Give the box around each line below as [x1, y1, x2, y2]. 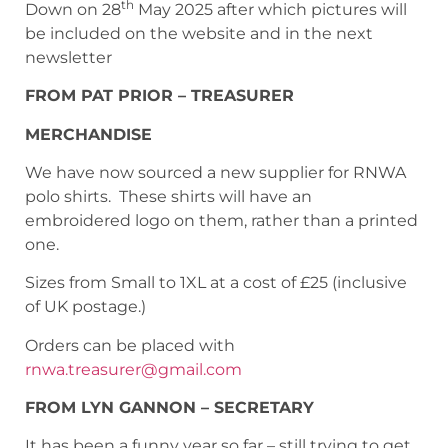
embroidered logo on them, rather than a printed [25, 210, 418, 230]
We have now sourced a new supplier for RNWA [25, 162, 406, 182]
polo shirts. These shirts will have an [25, 186, 312, 206]
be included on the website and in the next [25, 23, 373, 43]
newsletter [25, 47, 112, 67]
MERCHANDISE [25, 124, 152, 144]
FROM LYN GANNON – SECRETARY [25, 398, 314, 418]
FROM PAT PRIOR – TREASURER [25, 86, 294, 106]
